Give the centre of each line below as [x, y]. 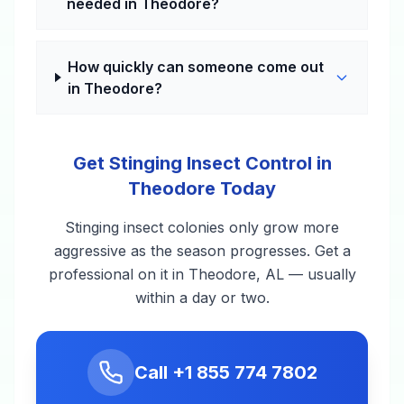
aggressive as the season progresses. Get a [202, 250]
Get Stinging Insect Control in [202, 163]
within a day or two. [202, 297]
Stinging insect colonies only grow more [202, 227]
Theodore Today [202, 188]
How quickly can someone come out [196, 66]
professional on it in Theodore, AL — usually [202, 274]
